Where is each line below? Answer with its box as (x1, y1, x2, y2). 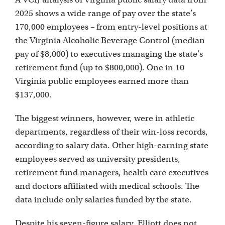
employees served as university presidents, (15, 154, 180, 165)
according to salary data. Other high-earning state (15, 140, 208, 151)
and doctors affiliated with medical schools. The (15, 181, 199, 192)
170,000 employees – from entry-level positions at (15, 22, 207, 33)
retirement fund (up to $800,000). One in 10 (15, 62, 184, 73)
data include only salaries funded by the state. (15, 194, 192, 205)
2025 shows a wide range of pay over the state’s (15, 8, 196, 19)
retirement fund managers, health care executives (15, 167, 208, 178)
